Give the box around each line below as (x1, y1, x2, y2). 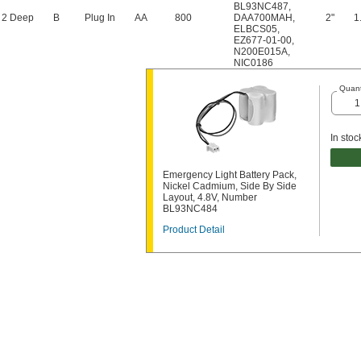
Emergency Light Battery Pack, (163, 169, 297, 180)
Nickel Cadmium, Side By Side (163, 180, 297, 192)
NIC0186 (234, 57, 273, 68)
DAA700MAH (234, 12, 293, 23)
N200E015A (234, 46, 288, 57)
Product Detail (163, 224, 225, 235)
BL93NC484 (163, 203, 218, 214)
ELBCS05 (234, 23, 277, 35)
